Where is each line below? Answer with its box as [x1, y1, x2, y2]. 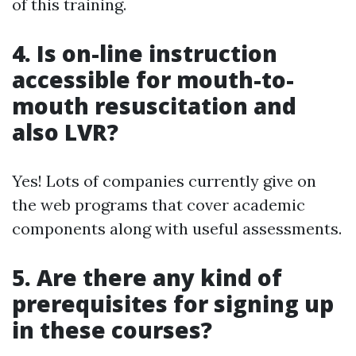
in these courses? [12, 315, 212, 345]
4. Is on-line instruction [12, 38, 277, 68]
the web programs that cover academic [12, 195, 305, 215]
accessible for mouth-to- [12, 64, 294, 95]
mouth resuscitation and [12, 91, 296, 121]
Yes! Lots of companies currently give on [12, 171, 316, 191]
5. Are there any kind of [12, 262, 282, 292]
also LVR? [12, 117, 118, 147]
